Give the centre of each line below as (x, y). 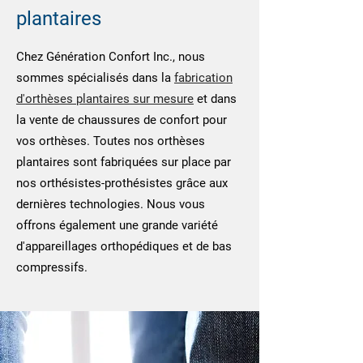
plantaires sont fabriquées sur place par (124, 162)
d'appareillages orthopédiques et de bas (124, 246)
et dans (215, 99)
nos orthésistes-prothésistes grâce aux (122, 183)
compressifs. (52, 267)
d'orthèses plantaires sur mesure (105, 99)
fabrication (203, 78)
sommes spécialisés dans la (95, 78)
